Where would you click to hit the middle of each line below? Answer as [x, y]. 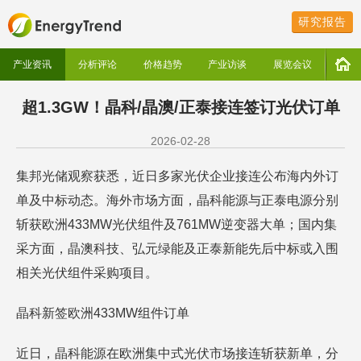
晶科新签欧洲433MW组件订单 [103, 313]
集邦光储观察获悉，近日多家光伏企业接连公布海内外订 [177, 176]
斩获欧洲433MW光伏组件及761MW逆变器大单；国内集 [176, 224]
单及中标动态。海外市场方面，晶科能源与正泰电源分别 [177, 200]
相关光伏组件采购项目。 [87, 273]
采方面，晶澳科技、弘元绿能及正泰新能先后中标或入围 [177, 249]
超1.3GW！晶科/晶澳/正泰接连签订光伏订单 [180, 107]
